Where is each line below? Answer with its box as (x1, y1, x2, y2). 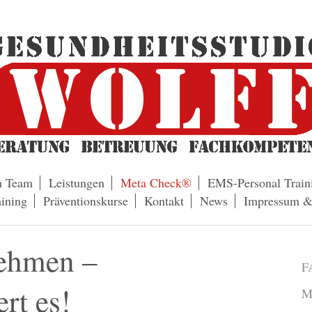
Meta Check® (120, 174, 192, 191)
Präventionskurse (42, 192, 128, 209)
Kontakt (143, 192, 184, 209)
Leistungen (48, 174, 104, 191)
